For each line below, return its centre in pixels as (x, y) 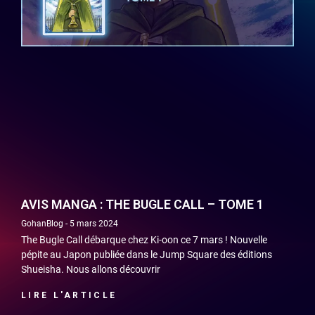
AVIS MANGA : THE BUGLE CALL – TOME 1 (142, 205)
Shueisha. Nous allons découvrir (91, 270)
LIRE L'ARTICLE (69, 296)
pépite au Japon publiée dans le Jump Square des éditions (147, 255)
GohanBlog (43, 224)
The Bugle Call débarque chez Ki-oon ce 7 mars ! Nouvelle (144, 240)
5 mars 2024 (93, 224)
